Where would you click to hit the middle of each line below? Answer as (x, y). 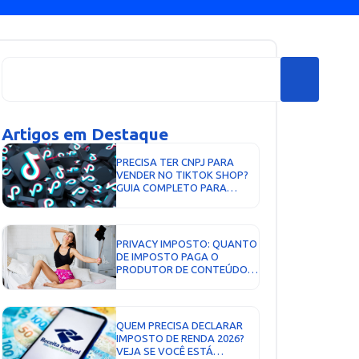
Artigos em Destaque (85, 134)
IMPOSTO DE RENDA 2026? (181, 339)
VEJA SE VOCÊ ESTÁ (165, 351)
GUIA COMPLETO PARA (172, 188)
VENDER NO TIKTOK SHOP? (183, 175)
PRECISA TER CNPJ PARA (175, 162)
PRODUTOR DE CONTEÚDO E (186, 270)
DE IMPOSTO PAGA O (168, 257)
